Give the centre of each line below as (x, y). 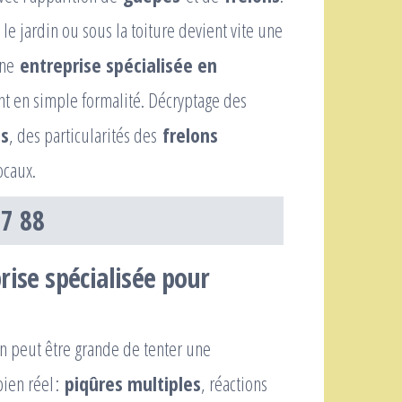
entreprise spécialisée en (118, 65)
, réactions (234, 383)
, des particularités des (86, 135)
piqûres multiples (133, 383)
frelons (190, 135)
